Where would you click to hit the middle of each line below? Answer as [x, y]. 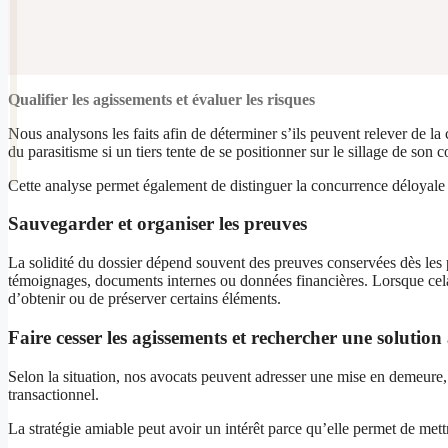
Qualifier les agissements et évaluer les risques [161, 99]
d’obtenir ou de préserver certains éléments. [144, 299]
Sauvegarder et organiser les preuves [160, 224]
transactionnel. [53, 394]
